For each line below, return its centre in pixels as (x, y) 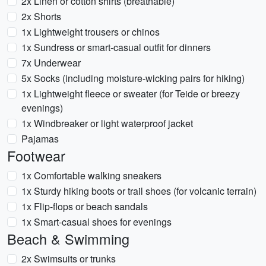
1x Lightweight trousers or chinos (91, 32)
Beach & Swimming (68, 239)
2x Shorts (41, 16)
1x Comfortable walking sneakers (91, 175)
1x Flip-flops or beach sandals (85, 206)
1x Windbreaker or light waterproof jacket (107, 123)
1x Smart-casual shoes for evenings (96, 222)
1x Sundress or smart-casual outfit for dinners (116, 47)
